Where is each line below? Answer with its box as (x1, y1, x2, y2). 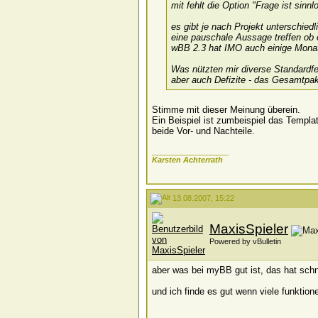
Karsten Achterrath (152, 155, 223, 164)
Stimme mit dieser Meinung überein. (152, 104, 300, 115)
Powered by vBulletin (209, 237, 281, 246)
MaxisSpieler (209, 221, 288, 236)
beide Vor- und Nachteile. (152, 126, 255, 136)
